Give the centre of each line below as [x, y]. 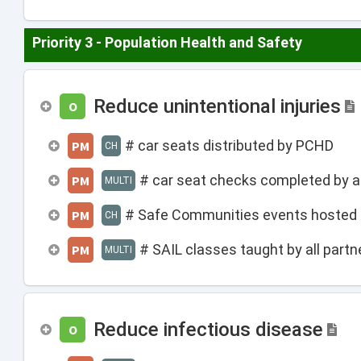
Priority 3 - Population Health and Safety [167, 42]
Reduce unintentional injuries [217, 106]
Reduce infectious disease [208, 329]
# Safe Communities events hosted [241, 215]
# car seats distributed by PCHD [229, 145]
